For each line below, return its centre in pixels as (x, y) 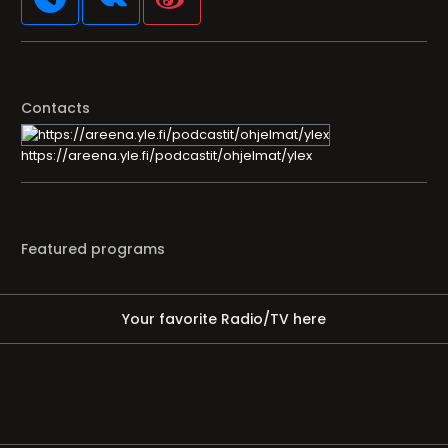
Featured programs (93, 249)
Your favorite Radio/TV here (224, 319)
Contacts (55, 108)
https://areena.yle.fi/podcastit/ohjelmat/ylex (166, 155)
